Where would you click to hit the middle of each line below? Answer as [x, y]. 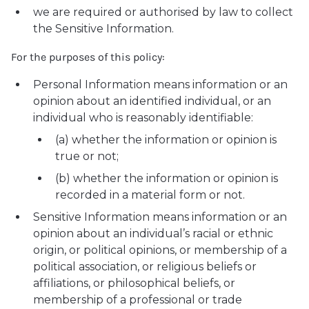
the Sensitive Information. [103, 29]
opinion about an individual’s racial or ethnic [153, 233]
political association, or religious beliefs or [145, 267]
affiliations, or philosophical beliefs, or [134, 283]
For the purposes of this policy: [88, 57]
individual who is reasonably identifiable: [143, 118]
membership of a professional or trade [138, 300]
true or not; [87, 156]
